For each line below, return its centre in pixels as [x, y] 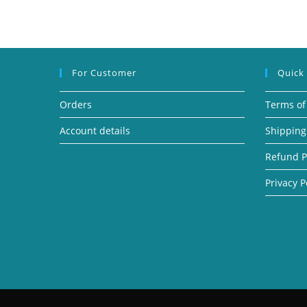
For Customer [104, 72]
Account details [95, 130]
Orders [76, 104]
